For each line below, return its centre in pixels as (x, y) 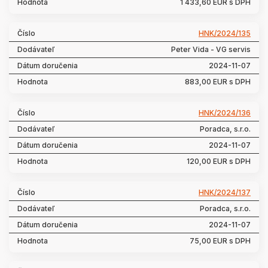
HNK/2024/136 (225, 113)
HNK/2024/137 (225, 192)
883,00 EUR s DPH (218, 82)
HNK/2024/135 (225, 33)
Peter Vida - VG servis (211, 49)
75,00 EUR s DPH (220, 241)
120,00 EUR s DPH (219, 161)
